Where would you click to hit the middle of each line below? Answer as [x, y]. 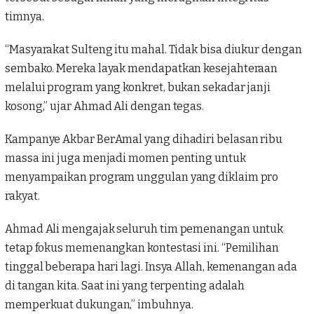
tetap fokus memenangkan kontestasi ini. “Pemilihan [142, 247]
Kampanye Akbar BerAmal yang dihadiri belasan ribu [144, 139]
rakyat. [22, 196]
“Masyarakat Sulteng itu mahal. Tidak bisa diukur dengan [153, 49]
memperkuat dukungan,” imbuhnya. [99, 304]
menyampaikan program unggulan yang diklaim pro [142, 177]
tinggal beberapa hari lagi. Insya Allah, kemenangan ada [151, 266]
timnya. [25, 16]
